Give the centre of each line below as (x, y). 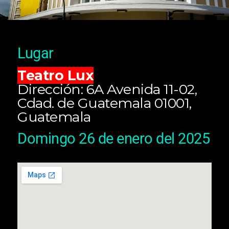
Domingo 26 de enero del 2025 (113, 138)
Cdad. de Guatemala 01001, (105, 103)
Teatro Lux (55, 75)
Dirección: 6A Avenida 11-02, (107, 89)
